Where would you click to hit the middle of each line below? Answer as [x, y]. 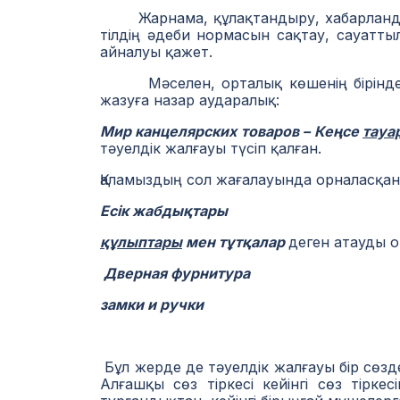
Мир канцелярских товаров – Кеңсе [232, 131]
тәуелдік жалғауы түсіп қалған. [211, 148]
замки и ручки [152, 304]
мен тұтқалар [235, 242]
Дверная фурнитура [175, 273]
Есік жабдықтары [164, 211]
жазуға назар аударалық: [190, 100]
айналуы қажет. [156, 52]
